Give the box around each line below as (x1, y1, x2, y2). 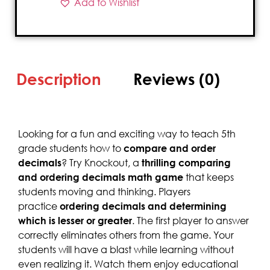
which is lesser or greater (18, 214, 132, 227)
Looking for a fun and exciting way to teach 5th (18, 127, 236, 140)
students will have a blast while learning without (18, 243, 234, 256)
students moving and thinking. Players (18, 185, 190, 198)
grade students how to (18, 142, 124, 154)
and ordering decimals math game (18, 171, 183, 183)
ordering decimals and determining (60, 199, 227, 212)
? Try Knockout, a (61, 156, 142, 169)
